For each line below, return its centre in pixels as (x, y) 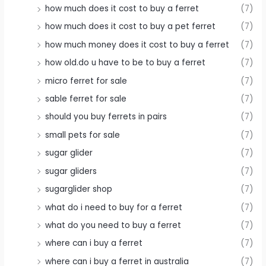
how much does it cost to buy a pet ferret (131, 27)
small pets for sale (83, 135)
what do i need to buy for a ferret (114, 207)
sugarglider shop (79, 189)
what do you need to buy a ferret (113, 225)
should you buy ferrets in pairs (106, 117)
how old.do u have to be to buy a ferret (126, 63)
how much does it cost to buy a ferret (122, 9)
